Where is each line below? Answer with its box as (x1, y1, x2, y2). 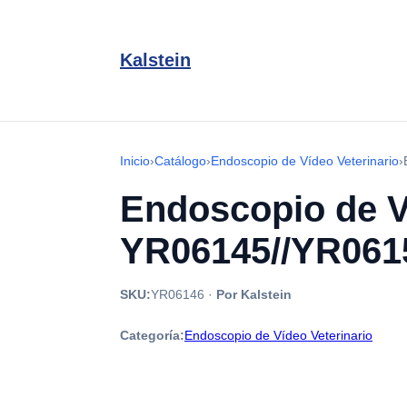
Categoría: (120, 328, 184, 342)
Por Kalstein (216, 287, 292, 302)
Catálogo (154, 154, 206, 168)
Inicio (120, 154, 150, 168)
